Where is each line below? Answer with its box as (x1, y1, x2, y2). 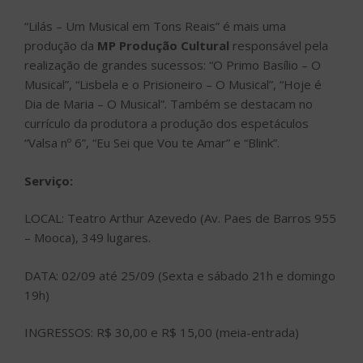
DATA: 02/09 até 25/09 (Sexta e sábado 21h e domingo (24, 267, 335, 284)
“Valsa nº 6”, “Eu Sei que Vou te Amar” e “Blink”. (24, 135, 280, 152)
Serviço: (24, 172, 73, 189)
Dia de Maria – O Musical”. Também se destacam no (24, 96, 313, 113)
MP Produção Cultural (97, 37, 229, 54)
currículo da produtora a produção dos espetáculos (24, 115, 309, 132)
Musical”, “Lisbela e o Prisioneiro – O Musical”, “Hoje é (24, 76, 322, 93)
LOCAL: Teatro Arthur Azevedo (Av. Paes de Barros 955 (24, 210, 336, 227)
